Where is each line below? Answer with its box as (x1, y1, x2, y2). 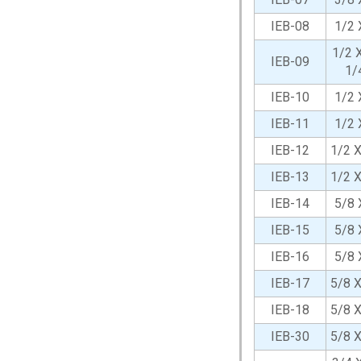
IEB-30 (271, 329, 309, 344)
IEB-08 (271, 19, 309, 34)
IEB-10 (271, 89, 309, 105)
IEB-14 (271, 196, 309, 211)
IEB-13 (271, 169, 309, 185)
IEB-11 (271, 116, 309, 131)
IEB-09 (271, 54, 309, 69)
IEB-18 (271, 302, 309, 317)
